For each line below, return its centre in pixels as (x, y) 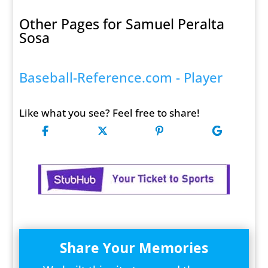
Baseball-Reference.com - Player (121, 78)
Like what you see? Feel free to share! (110, 113)
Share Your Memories (134, 248)
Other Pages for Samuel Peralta (122, 24)
